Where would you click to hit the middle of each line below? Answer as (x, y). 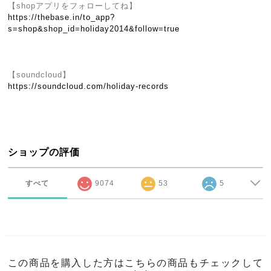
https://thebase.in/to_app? (62, 17)
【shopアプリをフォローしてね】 (73, 6)
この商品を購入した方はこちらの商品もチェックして (135, 263)
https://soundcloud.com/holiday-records (89, 86)
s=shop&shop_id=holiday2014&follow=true (94, 29)
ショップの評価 (44, 152)
